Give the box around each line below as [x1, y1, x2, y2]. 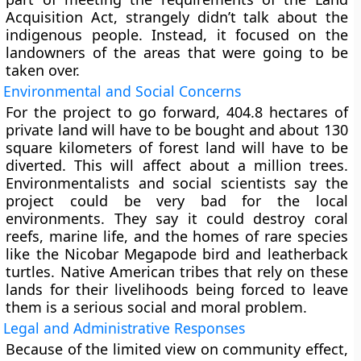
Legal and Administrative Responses [3, 318, 246, 338]
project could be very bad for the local [6, 191, 348, 210]
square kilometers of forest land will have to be [6, 138, 348, 157]
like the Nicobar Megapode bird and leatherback [6, 244, 348, 263]
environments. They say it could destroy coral [6, 209, 348, 228]
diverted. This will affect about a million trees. [6, 156, 348, 175]
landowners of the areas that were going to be [6, 43, 348, 62]
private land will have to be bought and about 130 [6, 120, 348, 139]
